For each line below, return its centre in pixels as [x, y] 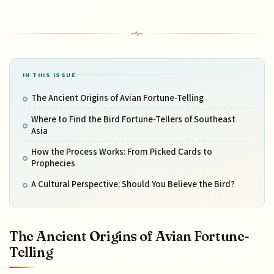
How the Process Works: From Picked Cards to [121, 152]
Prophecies [53, 163]
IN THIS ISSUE [49, 75]
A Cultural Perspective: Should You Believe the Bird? [133, 185]
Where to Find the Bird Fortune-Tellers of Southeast [133, 119]
